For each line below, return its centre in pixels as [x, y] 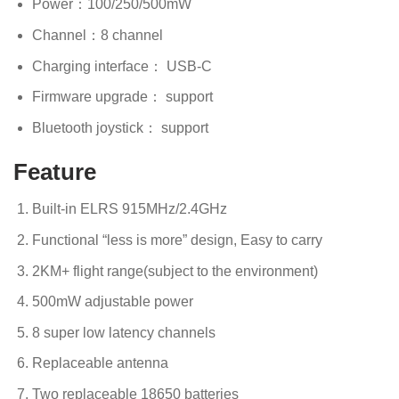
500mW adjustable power [112, 302]
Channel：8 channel [97, 36]
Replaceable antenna [100, 363]
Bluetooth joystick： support [120, 127]
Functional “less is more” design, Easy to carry [177, 240]
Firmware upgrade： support [122, 97]
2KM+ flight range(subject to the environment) [175, 271]
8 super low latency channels [123, 332]
